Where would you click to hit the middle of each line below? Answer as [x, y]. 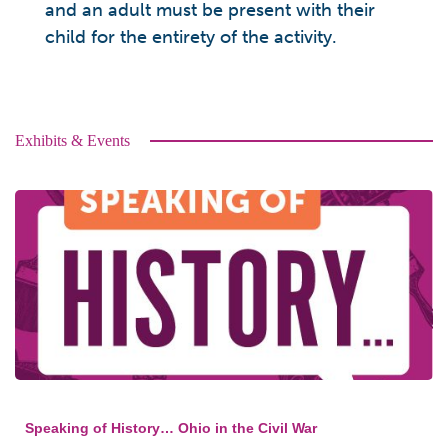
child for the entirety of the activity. [191, 37]
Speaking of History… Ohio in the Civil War [171, 428]
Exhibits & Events [72, 140]
